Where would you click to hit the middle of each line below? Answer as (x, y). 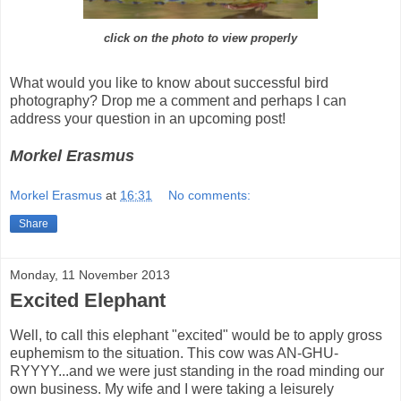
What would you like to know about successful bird (169, 82)
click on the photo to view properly (200, 38)
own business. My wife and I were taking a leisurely (172, 389)
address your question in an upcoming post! (148, 118)
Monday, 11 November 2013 (90, 275)
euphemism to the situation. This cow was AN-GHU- (174, 354)
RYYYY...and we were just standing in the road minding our (197, 371)
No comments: (210, 196)
